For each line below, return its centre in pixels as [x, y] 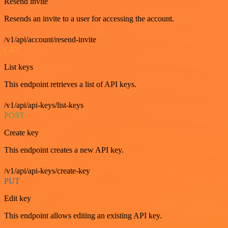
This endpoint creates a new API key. [64, 150]
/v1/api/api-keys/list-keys [44, 105]
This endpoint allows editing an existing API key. [83, 216]
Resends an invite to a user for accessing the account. [89, 19]
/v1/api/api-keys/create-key [47, 171]
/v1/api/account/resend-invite [50, 39]
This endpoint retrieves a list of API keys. [70, 84]
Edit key [18, 198]
